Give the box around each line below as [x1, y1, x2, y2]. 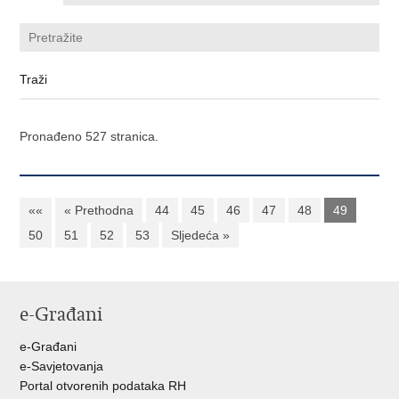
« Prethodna [64, 203, 134, 217]
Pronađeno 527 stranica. [20, 129, 159, 143]
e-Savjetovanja [20, 359, 104, 373]
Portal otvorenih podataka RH [20, 379, 187, 393]
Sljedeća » [171, 228, 231, 242]
